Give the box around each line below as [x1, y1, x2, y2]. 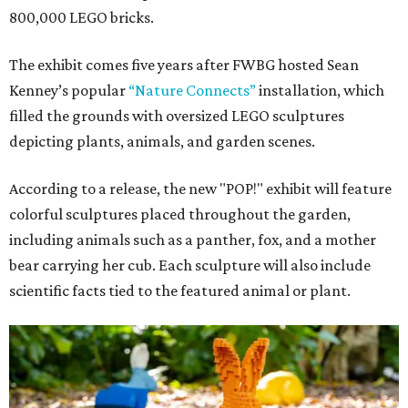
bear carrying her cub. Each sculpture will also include [9, 256, 371, 275]
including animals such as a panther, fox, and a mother [9, 230, 376, 250]
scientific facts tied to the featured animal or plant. [9, 281, 351, 301]
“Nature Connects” [128, 81, 256, 100]
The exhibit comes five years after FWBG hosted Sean [9, 56, 359, 75]
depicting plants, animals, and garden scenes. [9, 132, 315, 151]
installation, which [256, 81, 384, 100]
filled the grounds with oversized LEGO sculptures [9, 107, 344, 126]
